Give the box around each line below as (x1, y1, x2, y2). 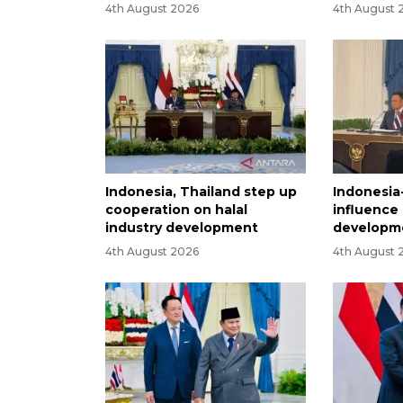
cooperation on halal (105, 201, 247, 219)
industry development (105, 219, 258, 237)
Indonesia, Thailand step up (105, 184, 297, 201)
